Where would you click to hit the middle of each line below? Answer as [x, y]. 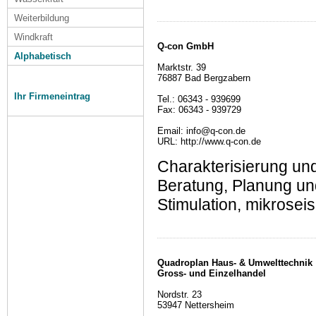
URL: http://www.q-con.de [209, 142]
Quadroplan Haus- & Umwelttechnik [235, 263]
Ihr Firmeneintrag [52, 96]
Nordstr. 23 [180, 295]
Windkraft [34, 37]
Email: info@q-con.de [201, 131]
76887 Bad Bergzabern [204, 78]
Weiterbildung [42, 18]
